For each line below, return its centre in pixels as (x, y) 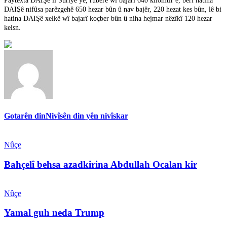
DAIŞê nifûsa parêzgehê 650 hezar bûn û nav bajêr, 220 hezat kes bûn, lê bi (113, 9)
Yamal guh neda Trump (54, 213)
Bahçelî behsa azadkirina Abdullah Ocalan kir (101, 164)
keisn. (12, 27)
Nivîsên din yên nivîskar (87, 116)
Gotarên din (25, 116)
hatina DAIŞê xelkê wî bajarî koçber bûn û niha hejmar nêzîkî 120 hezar (108, 18)
